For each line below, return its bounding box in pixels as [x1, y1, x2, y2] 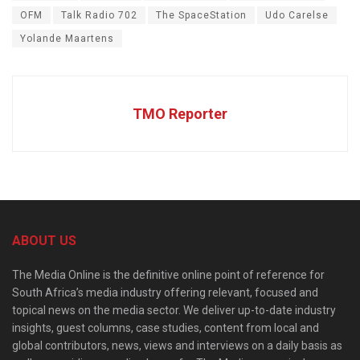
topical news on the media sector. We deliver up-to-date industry [12, 304, 336, 317]
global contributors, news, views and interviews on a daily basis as [12, 339, 342, 353]
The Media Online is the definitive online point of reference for [12, 268, 325, 282]
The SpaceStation [156, 10, 247, 22]
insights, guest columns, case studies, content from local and [12, 321, 319, 335]
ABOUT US [12, 233, 76, 249]
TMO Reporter [133, 105, 227, 123]
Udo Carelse [265, 10, 329, 22]
